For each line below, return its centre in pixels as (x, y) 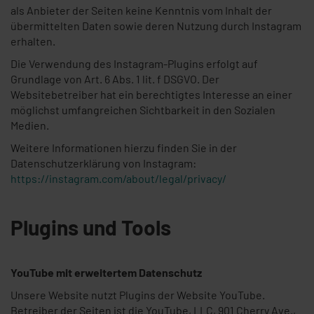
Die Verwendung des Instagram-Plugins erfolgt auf (134, 63)
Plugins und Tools (91, 227)
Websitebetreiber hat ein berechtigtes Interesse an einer (151, 94)
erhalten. (33, 41)
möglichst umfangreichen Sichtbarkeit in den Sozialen (143, 110)
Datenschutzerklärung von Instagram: (103, 163)
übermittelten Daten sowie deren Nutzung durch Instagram (156, 26)
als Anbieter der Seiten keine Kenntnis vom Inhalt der (141, 10)
